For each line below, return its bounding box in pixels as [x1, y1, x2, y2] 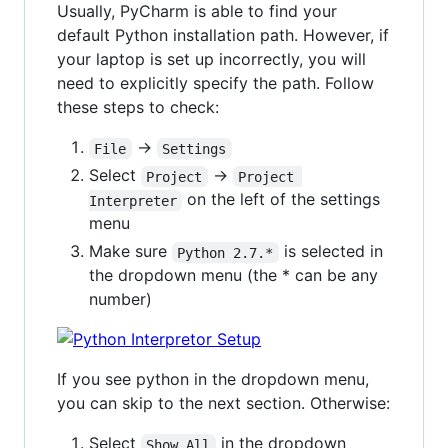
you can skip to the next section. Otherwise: [57, 393, 390, 414]
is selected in [278, 241, 388, 262]
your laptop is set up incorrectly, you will [57, 49, 366, 70]
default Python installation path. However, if [57, 25, 389, 46]
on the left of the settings [182, 189, 386, 210]
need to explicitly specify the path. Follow [57, 73, 374, 94]
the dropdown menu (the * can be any [89, 265, 378, 286]
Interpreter [89, 192, 177, 209]
